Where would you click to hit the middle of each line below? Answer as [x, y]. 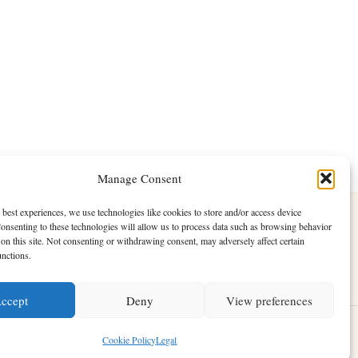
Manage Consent [140, 178]
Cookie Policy [129, 340]
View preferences [269, 300]
